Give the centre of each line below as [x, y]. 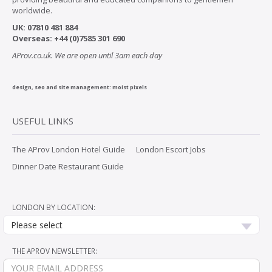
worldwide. [32, 10]
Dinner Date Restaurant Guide [68, 166]
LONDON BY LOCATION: [54, 207]
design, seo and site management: [62, 87]
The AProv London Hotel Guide [69, 149]
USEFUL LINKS [43, 121]
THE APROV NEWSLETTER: [55, 250]
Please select [37, 225]
